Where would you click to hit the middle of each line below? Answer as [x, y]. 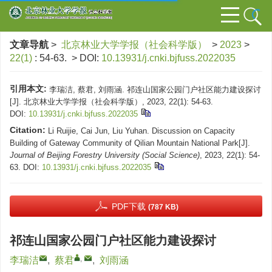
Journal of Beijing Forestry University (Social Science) [105, 155]
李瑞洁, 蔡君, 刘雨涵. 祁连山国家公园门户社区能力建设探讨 [155, 90]
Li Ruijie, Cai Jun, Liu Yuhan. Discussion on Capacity [141, 131]
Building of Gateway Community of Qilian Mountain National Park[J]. [130, 143]
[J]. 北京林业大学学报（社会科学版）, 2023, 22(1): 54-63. [111, 102]
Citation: [28, 130]
